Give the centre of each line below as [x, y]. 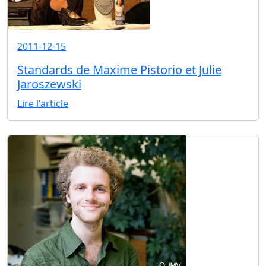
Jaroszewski [49, 84]
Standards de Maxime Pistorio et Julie [119, 70]
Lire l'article [43, 104]
